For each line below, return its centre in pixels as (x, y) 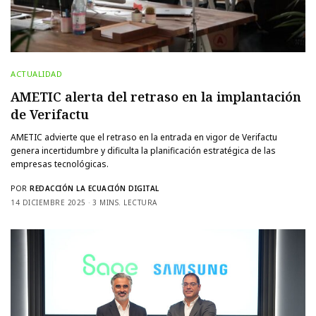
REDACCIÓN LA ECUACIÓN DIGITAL (95, 188)
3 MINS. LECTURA (125, 202)
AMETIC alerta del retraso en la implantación (156, 96)
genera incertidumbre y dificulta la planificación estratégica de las (144, 150)
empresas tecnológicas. (60, 164)
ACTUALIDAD (37, 73)
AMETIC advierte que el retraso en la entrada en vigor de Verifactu (144, 137)
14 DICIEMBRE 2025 (48, 202)
